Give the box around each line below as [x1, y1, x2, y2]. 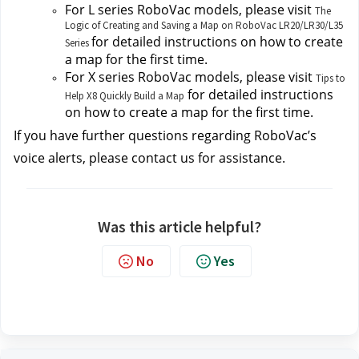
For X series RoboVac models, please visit [65, 68, 316, 86]
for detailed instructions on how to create [91, 33, 343, 50]
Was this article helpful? [98, 216, 261, 236]
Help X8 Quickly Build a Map [65, 89, 184, 103]
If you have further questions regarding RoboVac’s [14, 127, 317, 144]
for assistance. [198, 149, 285, 167]
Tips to [316, 71, 345, 85]
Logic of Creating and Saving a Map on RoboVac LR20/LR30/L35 [65, 18, 343, 32]
